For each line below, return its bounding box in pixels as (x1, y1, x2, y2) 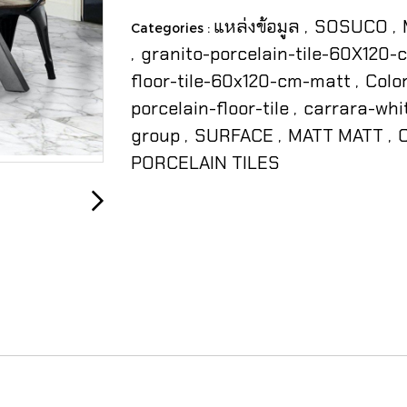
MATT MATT (288, 124, 388, 147)
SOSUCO (314, 15, 392, 38)
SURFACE (194, 124, 278, 147)
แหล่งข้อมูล (213, 15, 304, 38)
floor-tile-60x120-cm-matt (131, 69, 355, 93)
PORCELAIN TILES (131, 151, 280, 174)
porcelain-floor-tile (131, 96, 293, 120)
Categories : (131, 20, 213, 35)
